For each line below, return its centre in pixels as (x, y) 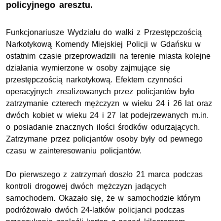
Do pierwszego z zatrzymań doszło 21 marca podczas (104, 175)
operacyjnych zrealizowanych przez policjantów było (100, 92)
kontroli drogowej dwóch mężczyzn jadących (87, 186)
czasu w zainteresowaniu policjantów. (74, 151)
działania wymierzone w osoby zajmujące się (88, 68)
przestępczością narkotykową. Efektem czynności (94, 80)
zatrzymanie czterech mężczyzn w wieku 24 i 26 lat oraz (109, 104)
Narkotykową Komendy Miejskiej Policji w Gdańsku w (104, 44)
